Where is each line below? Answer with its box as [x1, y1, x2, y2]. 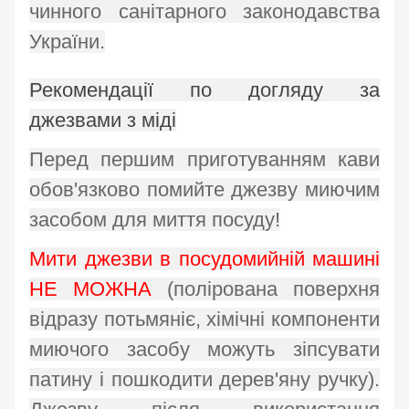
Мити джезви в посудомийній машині [29, 247, 380, 271]
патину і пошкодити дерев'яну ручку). [29, 368, 380, 392]
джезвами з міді [29, 109, 176, 132]
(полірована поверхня [152, 278, 380, 301]
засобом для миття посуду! [29, 208, 280, 232]
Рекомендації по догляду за [29, 79, 380, 102]
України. [29, 30, 105, 54]
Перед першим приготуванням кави [29, 148, 380, 172]
